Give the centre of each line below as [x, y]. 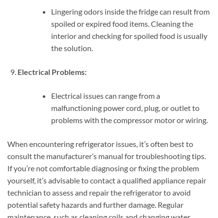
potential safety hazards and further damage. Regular [95, 204]
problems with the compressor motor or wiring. [129, 120]
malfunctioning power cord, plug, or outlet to [125, 108]
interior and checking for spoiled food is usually [129, 36]
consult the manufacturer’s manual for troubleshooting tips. [107, 156]
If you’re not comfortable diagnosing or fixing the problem [103, 168]
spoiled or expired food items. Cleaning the [122, 23]
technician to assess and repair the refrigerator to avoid [99, 192]
